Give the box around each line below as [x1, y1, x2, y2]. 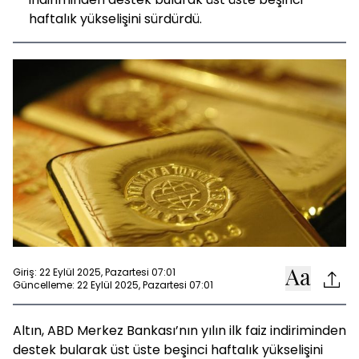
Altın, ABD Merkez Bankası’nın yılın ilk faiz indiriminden [13, 321, 346, 340]
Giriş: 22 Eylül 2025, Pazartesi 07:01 [13, 264, 175, 279]
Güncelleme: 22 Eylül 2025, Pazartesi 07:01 [13, 277, 213, 292]
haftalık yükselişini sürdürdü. [29, 10, 202, 28]
